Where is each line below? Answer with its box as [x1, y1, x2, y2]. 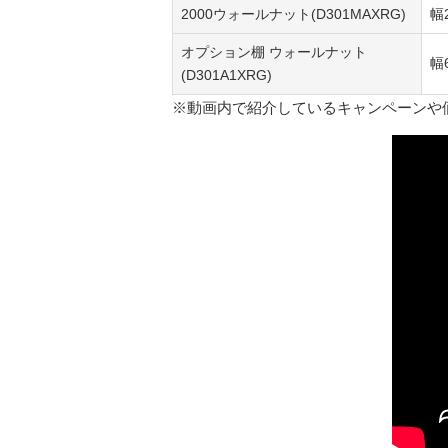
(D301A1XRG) [180, 67, 272, 84]
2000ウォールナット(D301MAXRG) [180, 6, 406, 23]
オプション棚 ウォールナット [180, 44, 367, 61]
